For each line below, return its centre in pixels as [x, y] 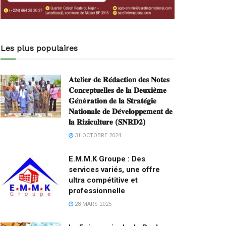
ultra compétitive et [103, 180]
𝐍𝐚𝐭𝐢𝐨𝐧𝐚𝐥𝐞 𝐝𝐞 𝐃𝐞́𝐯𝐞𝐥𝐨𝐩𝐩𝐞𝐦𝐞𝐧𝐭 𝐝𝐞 [121, 111]
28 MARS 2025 [92, 204]
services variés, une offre [114, 169]
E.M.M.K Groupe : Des [107, 159]
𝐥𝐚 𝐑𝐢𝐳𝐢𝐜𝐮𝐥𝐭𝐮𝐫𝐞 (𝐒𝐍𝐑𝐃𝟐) [107, 122]
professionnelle [97, 190]
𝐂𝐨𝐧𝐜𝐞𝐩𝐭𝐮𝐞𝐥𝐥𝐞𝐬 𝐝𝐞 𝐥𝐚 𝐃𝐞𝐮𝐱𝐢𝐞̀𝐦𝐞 [118, 90]
